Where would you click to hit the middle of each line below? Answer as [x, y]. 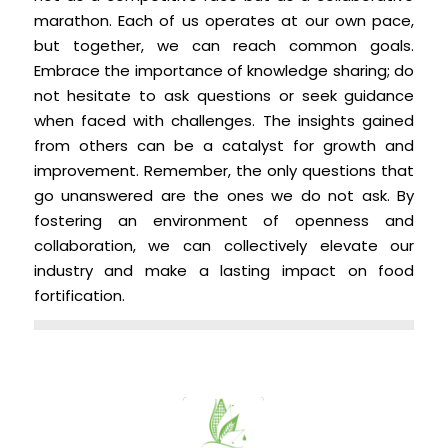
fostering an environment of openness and [224, 220]
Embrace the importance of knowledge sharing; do [224, 70]
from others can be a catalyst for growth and [224, 145]
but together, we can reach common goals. [224, 45]
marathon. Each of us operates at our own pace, [224, 20]
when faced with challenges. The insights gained [224, 120]
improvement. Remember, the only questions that [224, 170]
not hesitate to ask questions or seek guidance [224, 95]
